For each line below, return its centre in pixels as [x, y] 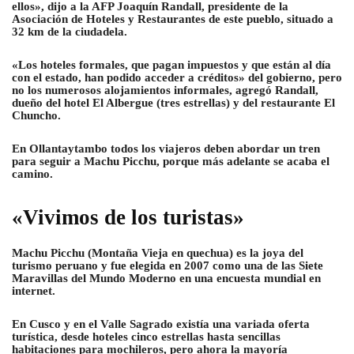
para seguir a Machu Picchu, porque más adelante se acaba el [171, 162]
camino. [32, 174]
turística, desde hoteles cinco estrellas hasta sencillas [146, 337]
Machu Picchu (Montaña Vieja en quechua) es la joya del [158, 253]
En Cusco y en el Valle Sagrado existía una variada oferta [161, 324]
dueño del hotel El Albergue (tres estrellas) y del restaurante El [173, 103]
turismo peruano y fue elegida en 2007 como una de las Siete [168, 266]
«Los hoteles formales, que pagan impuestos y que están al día [171, 65]
